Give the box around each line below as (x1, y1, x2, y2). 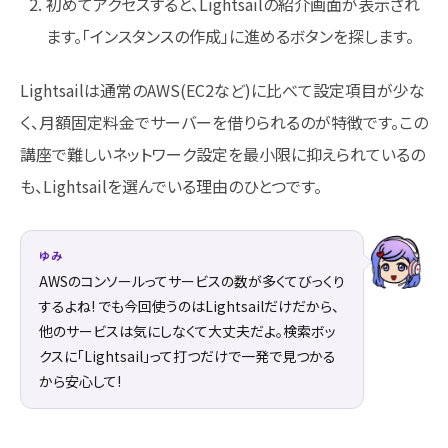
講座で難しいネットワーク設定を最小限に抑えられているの (20, 142, 425, 167)
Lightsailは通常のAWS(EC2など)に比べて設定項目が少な (20, 78, 425, 103)
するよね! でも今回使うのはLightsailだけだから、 (39, 296, 339, 317)
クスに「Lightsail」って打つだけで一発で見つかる (39, 346, 336, 367)
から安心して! (39, 371, 121, 392)
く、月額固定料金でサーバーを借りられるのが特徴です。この (20, 110, 428, 135)
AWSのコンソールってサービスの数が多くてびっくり (39, 271, 345, 292)
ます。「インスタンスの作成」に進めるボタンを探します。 (45, 23, 414, 48)
